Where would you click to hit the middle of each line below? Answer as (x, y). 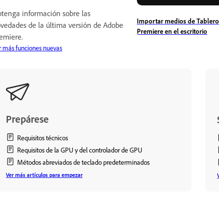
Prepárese (27, 119)
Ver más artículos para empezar (44, 175)
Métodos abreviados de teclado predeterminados (83, 162)
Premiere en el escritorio (172, 31)
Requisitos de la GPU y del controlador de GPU (80, 150)
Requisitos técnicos (43, 137)
